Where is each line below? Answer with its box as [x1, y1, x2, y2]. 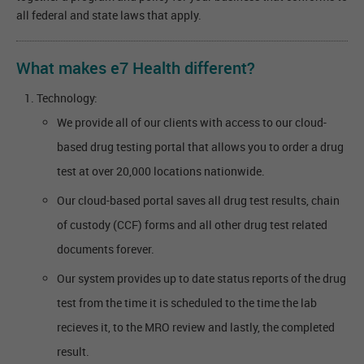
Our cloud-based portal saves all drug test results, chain [57, 193, 340, 209]
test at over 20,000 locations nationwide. [57, 163, 265, 180]
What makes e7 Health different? [16, 57, 255, 80]
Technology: [37, 90, 97, 106]
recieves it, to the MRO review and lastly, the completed [57, 319, 335, 336]
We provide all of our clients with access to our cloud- [57, 115, 327, 131]
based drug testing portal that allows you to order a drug [57, 139, 344, 155]
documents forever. [57, 241, 154, 258]
